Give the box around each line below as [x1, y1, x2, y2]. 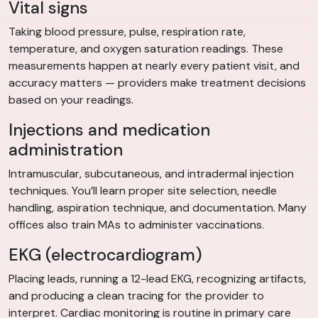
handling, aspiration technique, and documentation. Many [9, 200, 307, 216]
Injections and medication [9, 119, 210, 141]
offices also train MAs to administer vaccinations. [9, 217, 264, 233]
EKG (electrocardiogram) [9, 244, 202, 266]
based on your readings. [9, 92, 133, 108]
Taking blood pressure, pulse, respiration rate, [9, 24, 246, 40]
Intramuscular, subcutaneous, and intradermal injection [9, 166, 294, 182]
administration [9, 139, 123, 161]
